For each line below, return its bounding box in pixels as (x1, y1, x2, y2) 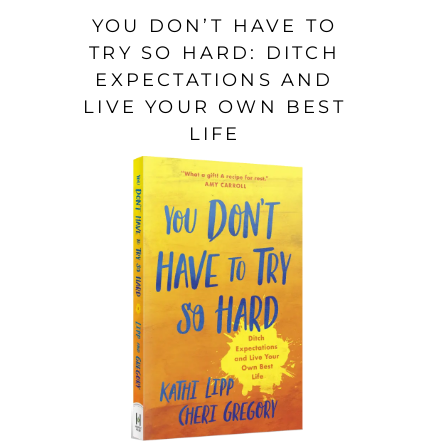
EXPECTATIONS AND (95, 68, 334, 91)
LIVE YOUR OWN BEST (83, 95, 346, 118)
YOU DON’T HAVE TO (91, 14, 338, 37)
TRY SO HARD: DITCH (89, 41, 340, 64)
